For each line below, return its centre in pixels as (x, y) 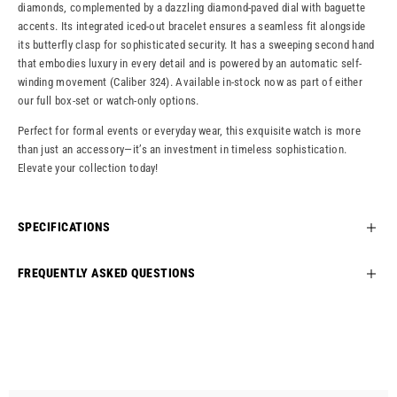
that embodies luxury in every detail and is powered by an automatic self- (190, 64)
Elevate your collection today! (88, 168)
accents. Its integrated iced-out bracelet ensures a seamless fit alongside (192, 27)
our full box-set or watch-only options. (109, 101)
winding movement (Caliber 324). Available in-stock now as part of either (191, 82)
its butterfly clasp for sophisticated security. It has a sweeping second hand (196, 45)
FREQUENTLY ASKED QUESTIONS (107, 273)
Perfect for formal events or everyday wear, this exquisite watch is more (190, 131)
